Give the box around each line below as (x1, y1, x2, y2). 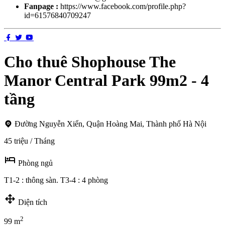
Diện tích (18, 197, 47, 206)
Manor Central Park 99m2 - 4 (4, 71, 209, 90)
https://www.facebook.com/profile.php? (60, 2, 186, 11)
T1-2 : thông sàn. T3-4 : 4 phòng (4, 175, 108, 184)
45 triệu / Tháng (4, 136, 55, 145)
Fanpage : (24, 2, 60, 11)
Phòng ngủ (18, 158, 53, 167)
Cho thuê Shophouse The (4, 53, 176, 71)
